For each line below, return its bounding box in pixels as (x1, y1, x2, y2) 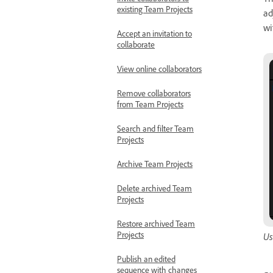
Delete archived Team (117, 184, 192, 196)
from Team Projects (117, 100, 183, 112)
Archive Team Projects (117, 160, 193, 172)
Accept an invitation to (117, 29, 192, 41)
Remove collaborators (117, 89, 191, 101)
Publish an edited (117, 255, 175, 267)
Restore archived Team (117, 219, 195, 232)
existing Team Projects (117, 5, 193, 17)
